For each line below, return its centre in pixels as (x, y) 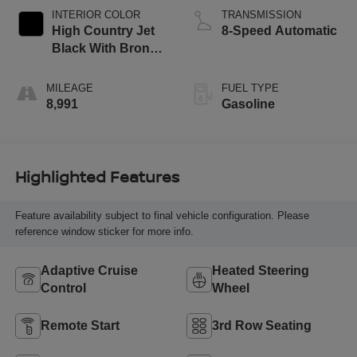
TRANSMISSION (261, 14)
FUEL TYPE (250, 88)
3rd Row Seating (262, 325)
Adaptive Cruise (89, 270)
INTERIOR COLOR (96, 14)
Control (63, 288)
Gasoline (248, 104)
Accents (76, 65)
